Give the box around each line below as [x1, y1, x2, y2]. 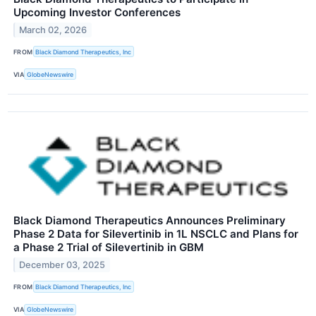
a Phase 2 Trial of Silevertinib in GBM [13, 241, 204, 255]
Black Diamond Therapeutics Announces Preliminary [13, 214, 286, 228]
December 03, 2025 [19, 260, 106, 271]
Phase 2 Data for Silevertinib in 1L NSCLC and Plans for [13, 227, 298, 241]
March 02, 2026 [19, 24, 87, 35]
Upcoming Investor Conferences [13, 6, 181, 20]
